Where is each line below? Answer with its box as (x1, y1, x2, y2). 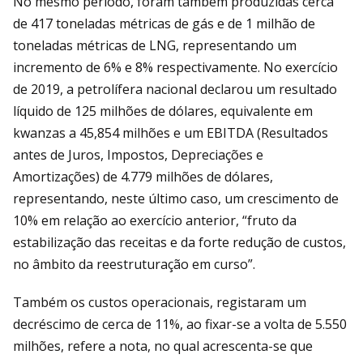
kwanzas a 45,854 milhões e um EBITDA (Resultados (13, 124, 328, 143)
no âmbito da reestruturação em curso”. (13, 255, 255, 274)
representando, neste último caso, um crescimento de (13, 190, 339, 208)
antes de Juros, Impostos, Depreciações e (13, 146, 263, 164)
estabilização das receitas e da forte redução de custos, (13, 233, 346, 252)
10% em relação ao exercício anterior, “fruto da (13, 211, 297, 230)
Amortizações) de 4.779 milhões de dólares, (13, 168, 273, 186)
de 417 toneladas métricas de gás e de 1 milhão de (13, 15, 315, 33)
